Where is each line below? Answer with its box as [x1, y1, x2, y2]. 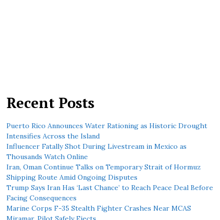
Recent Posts [6, 93, 95, 112]
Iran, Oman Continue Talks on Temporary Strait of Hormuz [6, 163, 201, 172]
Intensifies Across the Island [6, 132, 100, 141]
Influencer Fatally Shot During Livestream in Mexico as [6, 142, 187, 151]
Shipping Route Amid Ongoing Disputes [6, 173, 138, 182]
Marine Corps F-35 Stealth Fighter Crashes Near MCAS [6, 204, 192, 213]
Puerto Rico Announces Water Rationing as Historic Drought [6, 121, 208, 131]
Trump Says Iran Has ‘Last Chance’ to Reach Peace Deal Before [6, 183, 214, 192]
